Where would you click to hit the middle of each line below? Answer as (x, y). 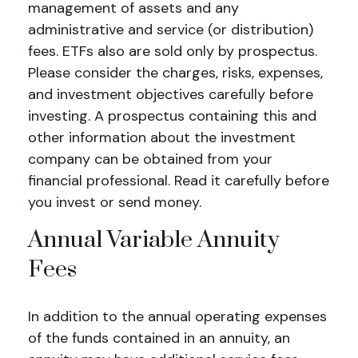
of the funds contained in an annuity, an (159, 338)
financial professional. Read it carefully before (179, 181)
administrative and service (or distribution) (171, 30)
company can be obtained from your (150, 159)
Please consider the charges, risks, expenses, (175, 73)
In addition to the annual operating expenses (177, 316)
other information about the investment (162, 137)
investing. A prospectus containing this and (172, 116)
